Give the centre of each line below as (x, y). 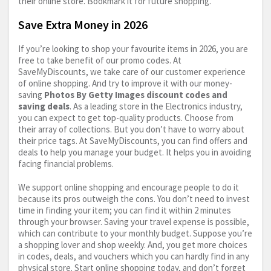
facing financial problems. (66, 164)
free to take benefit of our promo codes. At (100, 60)
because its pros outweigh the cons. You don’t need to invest (134, 199)
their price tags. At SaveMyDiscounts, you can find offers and (133, 141)
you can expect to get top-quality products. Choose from (126, 118)
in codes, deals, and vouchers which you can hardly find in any (134, 256)
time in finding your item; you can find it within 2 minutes (125, 211)
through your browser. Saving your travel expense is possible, (134, 222)
